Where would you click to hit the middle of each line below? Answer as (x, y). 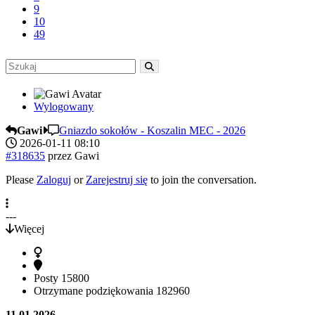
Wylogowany (64, 107)
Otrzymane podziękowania (95, 291)
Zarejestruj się (117, 180)
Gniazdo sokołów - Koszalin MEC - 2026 (152, 131)
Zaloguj (54, 180)
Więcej (29, 229)
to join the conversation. (202, 180)
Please (21, 180)
